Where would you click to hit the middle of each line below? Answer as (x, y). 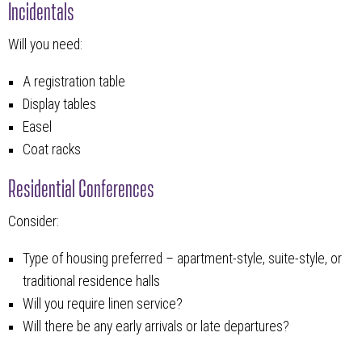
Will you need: (45, 45)
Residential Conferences (81, 187)
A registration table (74, 81)
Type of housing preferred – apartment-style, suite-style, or (182, 258)
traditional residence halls (91, 281)
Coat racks (51, 149)
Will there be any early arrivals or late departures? (156, 326)
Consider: (34, 221)
